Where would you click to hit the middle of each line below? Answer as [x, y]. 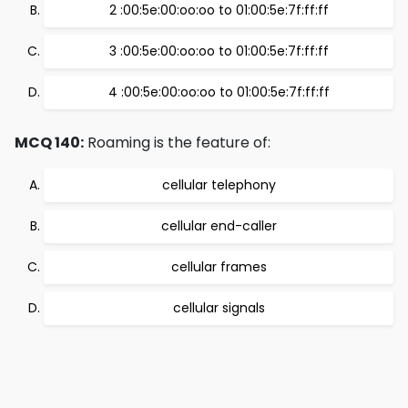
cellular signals [219, 308]
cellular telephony [219, 185]
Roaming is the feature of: [177, 143]
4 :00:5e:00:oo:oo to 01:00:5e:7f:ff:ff [219, 92]
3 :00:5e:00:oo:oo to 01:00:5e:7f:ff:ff [219, 51]
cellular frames [219, 267]
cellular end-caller [219, 226]
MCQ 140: [49, 143]
